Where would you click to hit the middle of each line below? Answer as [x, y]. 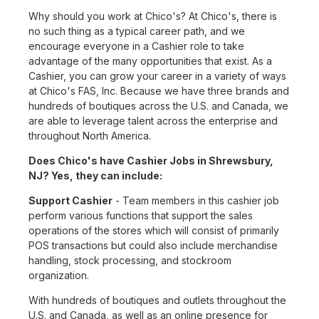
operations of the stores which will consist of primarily [154, 231]
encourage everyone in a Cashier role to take [136, 46]
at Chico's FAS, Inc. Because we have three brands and [159, 91]
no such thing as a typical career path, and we [137, 31]
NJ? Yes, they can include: [95, 176]
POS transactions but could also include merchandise [153, 246]
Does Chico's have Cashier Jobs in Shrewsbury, [151, 161]
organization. [59, 276]
